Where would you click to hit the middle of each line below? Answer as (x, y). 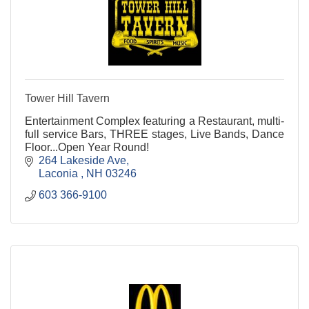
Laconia (60, 174)
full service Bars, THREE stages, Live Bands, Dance (154, 134)
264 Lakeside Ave (82, 161)
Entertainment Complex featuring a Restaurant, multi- (154, 121)
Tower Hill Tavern (67, 99)
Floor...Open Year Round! (87, 148)
